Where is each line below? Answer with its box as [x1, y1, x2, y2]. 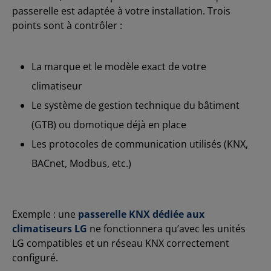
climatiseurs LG [12, 221, 87, 235]
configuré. [12, 250, 58, 264]
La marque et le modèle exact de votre [31, 59, 206, 73]
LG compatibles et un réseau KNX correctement [12, 236, 229, 250]
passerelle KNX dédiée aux [78, 207, 204, 221]
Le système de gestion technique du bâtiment [31, 98, 240, 112]
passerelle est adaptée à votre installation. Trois [12, 4, 230, 18]
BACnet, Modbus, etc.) [31, 156, 131, 170]
